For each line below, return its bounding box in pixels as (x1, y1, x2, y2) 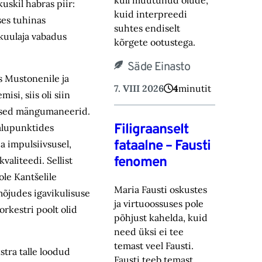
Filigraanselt (114, 121, 189, 139)
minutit (178, 82, 212, 95)
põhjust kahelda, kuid (114, 212, 208, 224)
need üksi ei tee (114, 226, 184, 238)
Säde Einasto (127, 60, 191, 75)
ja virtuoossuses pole (114, 198, 204, 210)
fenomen (114, 154, 167, 172)
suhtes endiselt (114, 22, 181, 35)
